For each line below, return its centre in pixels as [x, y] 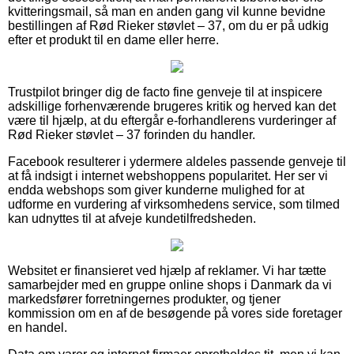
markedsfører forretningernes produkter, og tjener [144, 299]
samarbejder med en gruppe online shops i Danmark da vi [170, 284]
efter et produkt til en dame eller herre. [113, 40]
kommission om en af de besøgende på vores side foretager [175, 313]
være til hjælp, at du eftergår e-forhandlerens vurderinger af [172, 120]
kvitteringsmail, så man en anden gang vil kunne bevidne [167, 11]
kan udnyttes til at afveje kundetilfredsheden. [132, 218]
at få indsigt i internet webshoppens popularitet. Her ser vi [168, 175]
